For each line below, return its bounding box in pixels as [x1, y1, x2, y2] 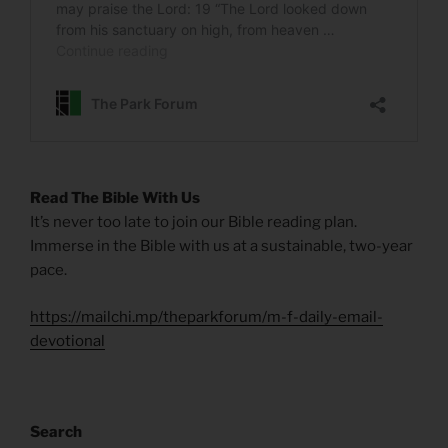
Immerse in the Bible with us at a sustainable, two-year [30, 237, 413, 256]
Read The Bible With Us [30, 189, 200, 208]
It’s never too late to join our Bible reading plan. [30, 213, 357, 232]
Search [30, 423, 82, 442]
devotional [30, 331, 105, 350]
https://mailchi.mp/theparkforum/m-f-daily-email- [30, 307, 383, 326]
